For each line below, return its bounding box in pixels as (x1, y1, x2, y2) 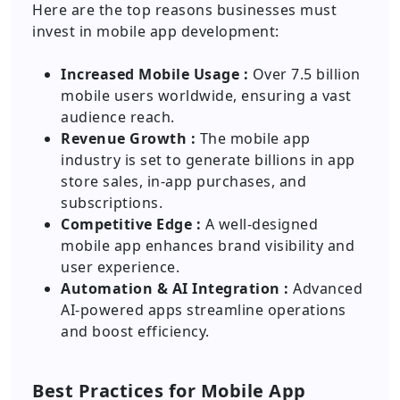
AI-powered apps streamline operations (61, 300, 346, 320)
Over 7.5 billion (248, 64, 361, 84)
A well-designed (201, 214, 318, 234)
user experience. (61, 257, 179, 277)
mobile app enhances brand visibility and (61, 236, 354, 255)
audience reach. (61, 107, 175, 127)
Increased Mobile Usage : (61, 64, 248, 84)
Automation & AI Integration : (61, 279, 289, 298)
